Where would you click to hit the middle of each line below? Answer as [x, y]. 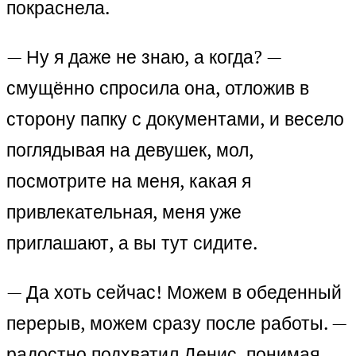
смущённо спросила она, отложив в [158, 88]
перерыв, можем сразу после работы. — [176, 323]
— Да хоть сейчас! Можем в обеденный [174, 292]
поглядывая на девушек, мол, [130, 150]
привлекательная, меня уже [124, 212]
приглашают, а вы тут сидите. [132, 243]
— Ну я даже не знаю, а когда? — [144, 57]
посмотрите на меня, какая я [129, 181]
